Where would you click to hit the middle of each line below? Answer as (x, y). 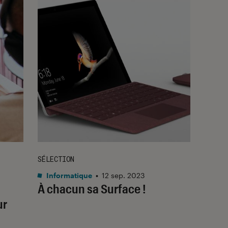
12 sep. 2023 (123, 175)
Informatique (68, 175)
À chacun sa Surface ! (92, 188)
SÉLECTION (56, 159)
